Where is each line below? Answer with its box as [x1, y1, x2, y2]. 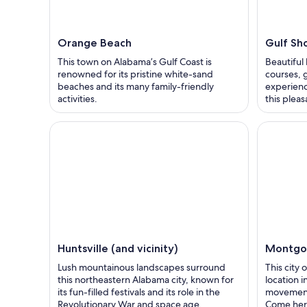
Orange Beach [58, 36, 132, 50]
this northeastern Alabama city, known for [58, 273, 234, 286]
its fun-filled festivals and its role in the [58, 286, 220, 299]
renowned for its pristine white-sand [58, 68, 213, 81]
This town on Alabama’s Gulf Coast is [58, 56, 212, 69]
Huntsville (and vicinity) [58, 242, 178, 256]
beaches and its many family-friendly [58, 80, 214, 93]
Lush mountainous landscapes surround [58, 261, 225, 274]
